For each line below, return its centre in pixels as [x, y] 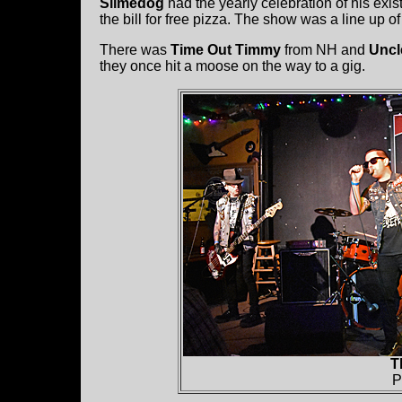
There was [135, 50]
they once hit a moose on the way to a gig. [232, 66]
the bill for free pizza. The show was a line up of [250, 20]
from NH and [323, 50]
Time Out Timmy [226, 50]
